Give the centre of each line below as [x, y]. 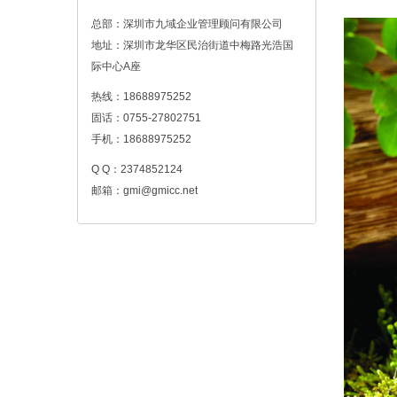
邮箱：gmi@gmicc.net [144, 190]
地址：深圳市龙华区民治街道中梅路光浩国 [192, 45]
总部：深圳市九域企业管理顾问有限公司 [187, 23]
